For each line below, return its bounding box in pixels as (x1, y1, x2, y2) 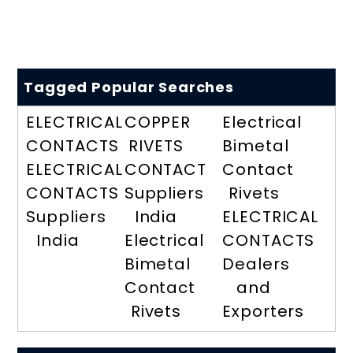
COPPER (124, 110, 191, 133)
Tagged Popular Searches (24, 76, 234, 97)
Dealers (222, 252, 290, 275)
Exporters (222, 299, 305, 322)
